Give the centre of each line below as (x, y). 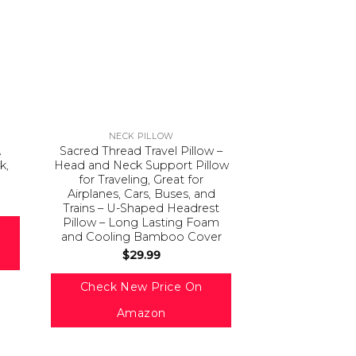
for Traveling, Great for (141, 180)
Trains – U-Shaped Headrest (141, 209)
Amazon (141, 313)
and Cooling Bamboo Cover (141, 237)
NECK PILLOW (141, 137)
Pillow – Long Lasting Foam (141, 223)
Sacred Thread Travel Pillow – (141, 151)
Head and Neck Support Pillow (141, 166)
